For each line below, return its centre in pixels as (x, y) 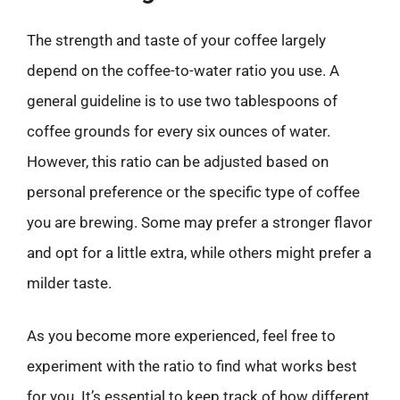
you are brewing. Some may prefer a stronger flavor (200, 222)
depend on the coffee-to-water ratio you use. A (183, 70)
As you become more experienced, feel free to (181, 336)
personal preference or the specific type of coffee (193, 192)
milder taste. (69, 283)
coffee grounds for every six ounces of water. (179, 131)
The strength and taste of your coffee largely (176, 40)
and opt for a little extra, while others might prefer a (199, 252)
